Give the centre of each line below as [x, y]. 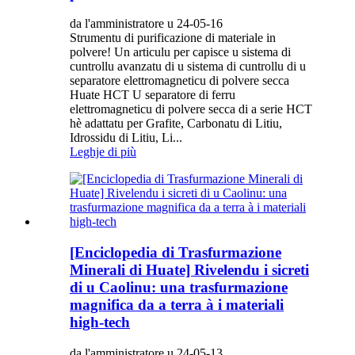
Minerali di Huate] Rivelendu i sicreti [189, 270]
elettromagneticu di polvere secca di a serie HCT [191, 109]
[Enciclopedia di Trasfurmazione [176, 253]
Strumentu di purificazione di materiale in [173, 38]
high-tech [100, 323]
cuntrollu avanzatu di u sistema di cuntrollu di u [188, 67]
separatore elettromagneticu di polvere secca [179, 81]
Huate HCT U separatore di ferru [153, 95]
